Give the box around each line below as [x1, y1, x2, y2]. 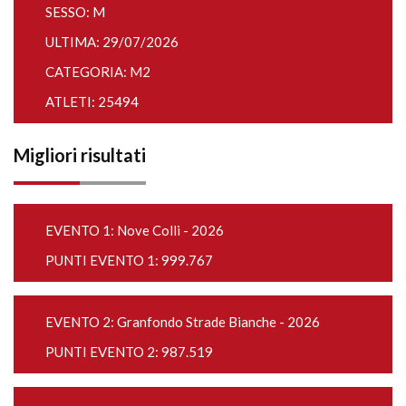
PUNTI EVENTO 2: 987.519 [45, 343, 213, 360]
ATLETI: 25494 [45, 93, 139, 110]
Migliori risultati [14, 144, 146, 166]
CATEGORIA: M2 [45, 63, 150, 80]
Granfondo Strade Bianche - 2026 [117, 314, 320, 330]
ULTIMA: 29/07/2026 [45, 34, 179, 50]
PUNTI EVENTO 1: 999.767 [45, 252, 213, 268]
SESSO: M [45, 4, 105, 20]
